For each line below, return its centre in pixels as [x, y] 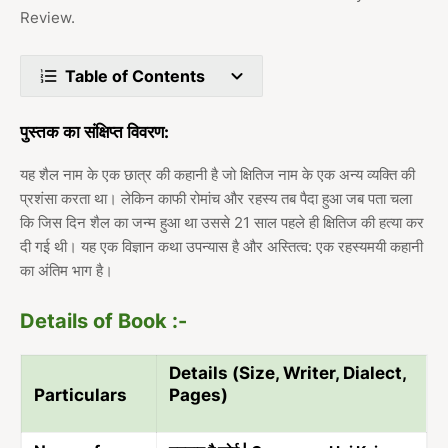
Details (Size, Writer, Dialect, [287, 373]
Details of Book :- [103, 321]
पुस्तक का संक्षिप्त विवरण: [94, 132]
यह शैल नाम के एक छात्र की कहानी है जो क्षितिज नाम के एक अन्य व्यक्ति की [217, 175]
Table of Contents [135, 76]
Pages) [198, 395]
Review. [47, 18]
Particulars [80, 395]
